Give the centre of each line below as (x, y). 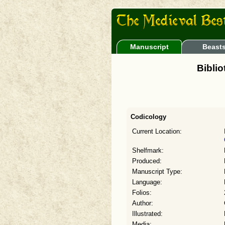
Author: (143, 203)
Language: (147, 182)
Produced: (147, 161)
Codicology (148, 117)
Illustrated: (147, 214)
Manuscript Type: (157, 172)
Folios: (142, 193)
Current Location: (157, 132)
